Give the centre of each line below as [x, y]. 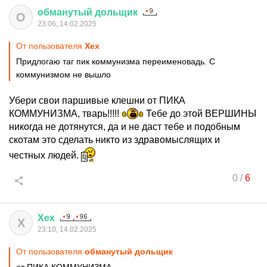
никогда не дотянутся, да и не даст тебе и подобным [125, 127]
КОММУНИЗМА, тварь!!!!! [65, 114]
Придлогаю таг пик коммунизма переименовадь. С [116, 61]
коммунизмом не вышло [63, 74]
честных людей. [45, 155]
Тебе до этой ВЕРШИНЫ [200, 114]
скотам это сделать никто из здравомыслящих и [114, 140]
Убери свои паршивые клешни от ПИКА [97, 100]
